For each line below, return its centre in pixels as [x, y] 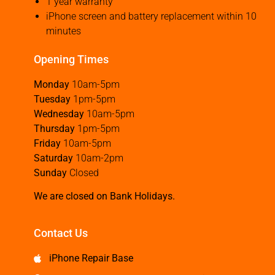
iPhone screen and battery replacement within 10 [151, 16]
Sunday [50, 172]
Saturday [53, 158]
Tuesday [52, 99]
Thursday [54, 128]
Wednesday [59, 114]
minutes [64, 31]
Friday [47, 143]
